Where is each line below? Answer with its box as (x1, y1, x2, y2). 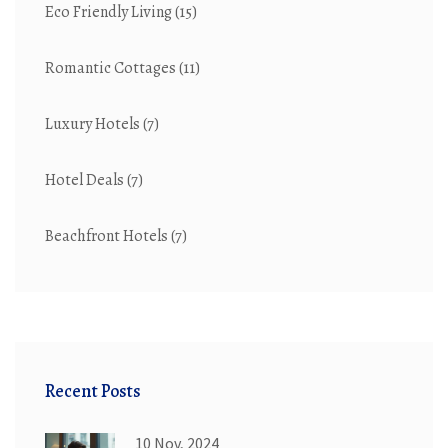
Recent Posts (45, 379, 141, 404)
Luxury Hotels (45, 113, 143, 136)
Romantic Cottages (45, 57, 179, 80)
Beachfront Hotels (45, 225, 171, 248)
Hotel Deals (45, 169, 127, 192)
